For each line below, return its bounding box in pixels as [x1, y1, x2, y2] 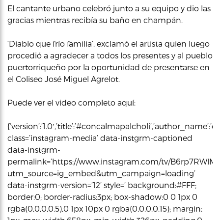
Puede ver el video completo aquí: [7, 97, 136, 107]
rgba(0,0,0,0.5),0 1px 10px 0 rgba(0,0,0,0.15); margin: [7, 203, 202, 213]
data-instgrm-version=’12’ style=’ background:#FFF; [7, 180, 196, 190]
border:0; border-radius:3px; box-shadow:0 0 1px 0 [7, 192, 197, 201]
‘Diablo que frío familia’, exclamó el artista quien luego [7, 38, 210, 48]
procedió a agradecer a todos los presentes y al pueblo [7, 50, 213, 60]
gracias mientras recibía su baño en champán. [7, 15, 183, 25]
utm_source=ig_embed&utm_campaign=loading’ [7, 168, 195, 178]
